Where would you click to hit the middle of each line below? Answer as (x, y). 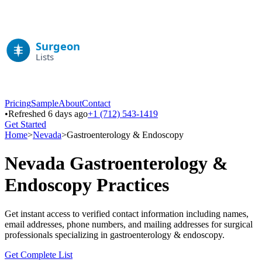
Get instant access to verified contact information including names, (127, 213)
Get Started (25, 124)
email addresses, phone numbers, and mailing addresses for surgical (129, 224)
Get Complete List (39, 254)
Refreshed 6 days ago (48, 114)
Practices (130, 185)
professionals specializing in (57, 235)
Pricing (18, 103)
